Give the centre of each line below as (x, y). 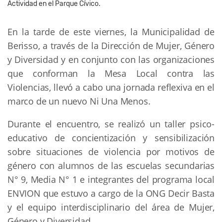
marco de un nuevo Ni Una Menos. (79, 101)
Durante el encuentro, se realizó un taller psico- (111, 124)
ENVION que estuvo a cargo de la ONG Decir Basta (111, 193)
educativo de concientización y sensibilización (111, 138)
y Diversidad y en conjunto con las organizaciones (111, 59)
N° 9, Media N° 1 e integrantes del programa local (111, 179)
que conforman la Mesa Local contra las (111, 73)
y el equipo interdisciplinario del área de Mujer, (111, 207)
